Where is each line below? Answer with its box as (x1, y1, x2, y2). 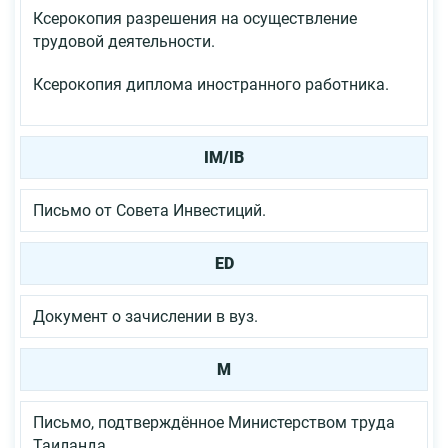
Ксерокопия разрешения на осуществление (33, 8, 357, 28)
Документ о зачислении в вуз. (33, 306, 258, 326)
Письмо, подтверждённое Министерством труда (33, 412, 395, 432)
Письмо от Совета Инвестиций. (33, 200, 266, 220)
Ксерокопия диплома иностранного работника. (33, 74, 389, 94)
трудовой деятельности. (33, 31, 215, 51)
